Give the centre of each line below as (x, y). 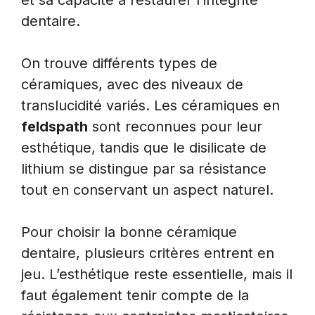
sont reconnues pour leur (175, 127)
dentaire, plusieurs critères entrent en (148, 253)
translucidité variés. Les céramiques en (150, 106)
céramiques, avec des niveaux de (132, 85)
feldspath (54, 127)
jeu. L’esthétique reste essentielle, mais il (157, 275)
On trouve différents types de (119, 64)
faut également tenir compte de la (135, 296)
